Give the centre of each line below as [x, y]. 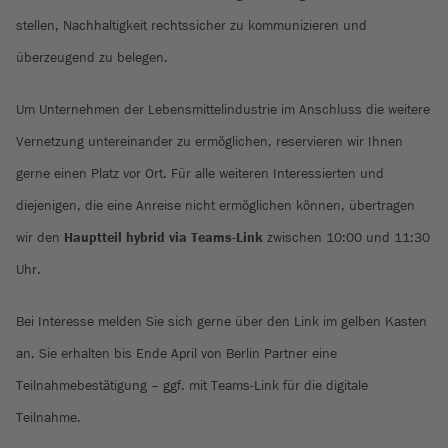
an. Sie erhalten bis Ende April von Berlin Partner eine [176, 353]
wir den [40, 237]
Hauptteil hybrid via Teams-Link [163, 237]
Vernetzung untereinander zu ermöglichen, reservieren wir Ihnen [209, 141]
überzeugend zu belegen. [92, 57]
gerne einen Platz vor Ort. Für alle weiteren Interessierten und [200, 173]
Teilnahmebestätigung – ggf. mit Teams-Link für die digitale [192, 385]
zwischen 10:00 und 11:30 [346, 237]
